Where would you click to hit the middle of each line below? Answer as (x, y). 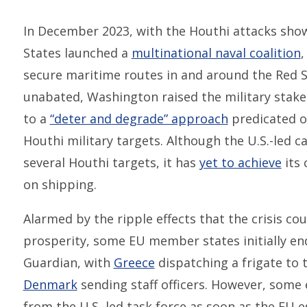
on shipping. (60, 184)
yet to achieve (240, 162)
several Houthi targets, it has (111, 162)
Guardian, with (68, 262)
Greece (134, 262)
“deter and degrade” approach (139, 118)
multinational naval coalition (216, 52)
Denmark (50, 284)
